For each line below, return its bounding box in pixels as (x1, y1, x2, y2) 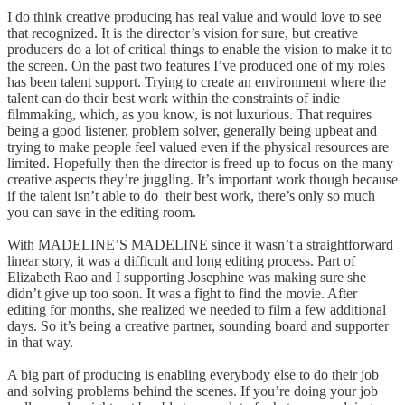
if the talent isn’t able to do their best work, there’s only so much (7, 187, 375, 203)
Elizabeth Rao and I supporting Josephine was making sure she (7, 268, 366, 285)
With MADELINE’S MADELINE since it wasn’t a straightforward (7, 236, 393, 252)
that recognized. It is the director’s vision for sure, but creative (7, 24, 358, 41)
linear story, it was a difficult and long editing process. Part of (7, 252, 355, 268)
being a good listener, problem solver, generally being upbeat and (7, 122, 377, 138)
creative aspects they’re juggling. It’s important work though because (7, 171, 398, 187)
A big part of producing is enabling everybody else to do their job (7, 366, 379, 382)
